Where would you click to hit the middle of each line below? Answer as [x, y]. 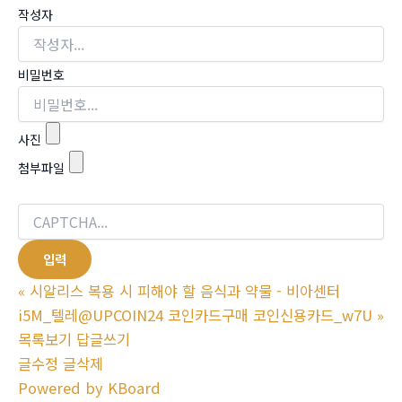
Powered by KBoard [89, 387]
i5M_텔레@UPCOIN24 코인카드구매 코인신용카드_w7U [195, 315]
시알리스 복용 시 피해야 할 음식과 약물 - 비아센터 [185, 290]
